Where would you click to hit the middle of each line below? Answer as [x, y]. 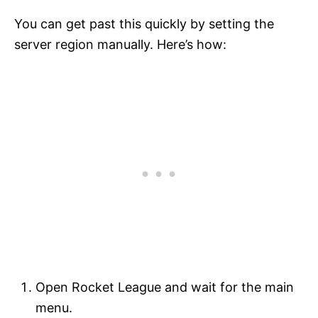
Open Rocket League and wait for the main [165, 287]
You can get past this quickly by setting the [144, 24]
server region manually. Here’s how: [120, 45]
